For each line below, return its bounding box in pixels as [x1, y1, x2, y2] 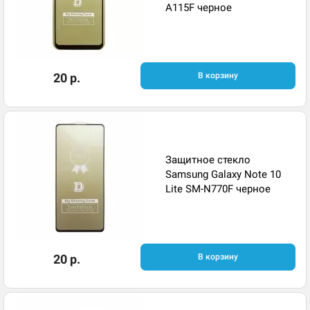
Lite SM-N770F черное [165, 183, 271, 195]
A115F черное [165, 1, 232, 14]
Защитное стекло [165, 154, 250, 166]
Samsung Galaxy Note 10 [165, 168, 281, 181]
